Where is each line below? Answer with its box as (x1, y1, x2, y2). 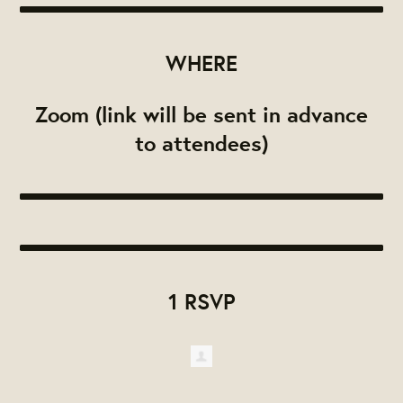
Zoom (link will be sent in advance (35, 100, 368, 130)
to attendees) (135, 129, 268, 158)
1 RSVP (167, 287, 236, 317)
